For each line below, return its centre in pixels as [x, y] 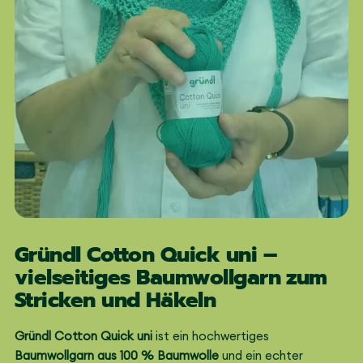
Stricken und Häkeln [115, 300]
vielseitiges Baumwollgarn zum [171, 277]
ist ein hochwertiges [211, 335]
